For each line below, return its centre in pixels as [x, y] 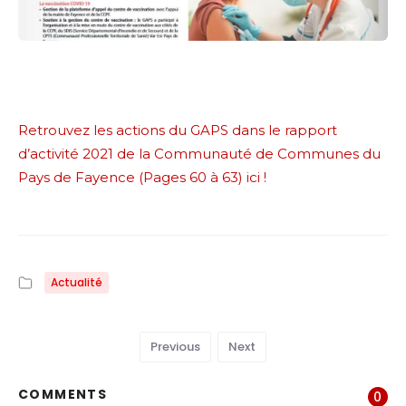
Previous [175, 346]
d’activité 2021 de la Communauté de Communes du [199, 153]
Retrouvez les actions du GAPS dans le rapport [178, 130]
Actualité [77, 282]
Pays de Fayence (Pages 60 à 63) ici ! [142, 177]
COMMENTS [63, 394]
